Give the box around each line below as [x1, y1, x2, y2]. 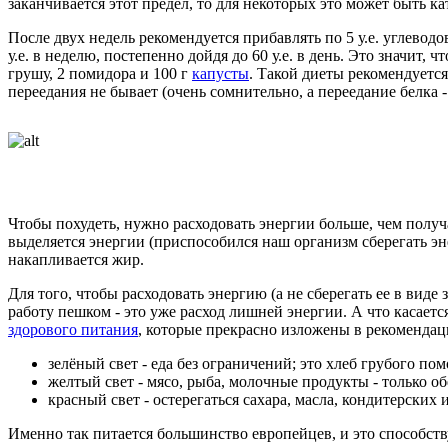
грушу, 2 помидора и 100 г [8, 64, 192, 82]
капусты [192, 64, 249, 82]
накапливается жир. [8, 250, 144, 268]
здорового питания [8, 320, 138, 338]
